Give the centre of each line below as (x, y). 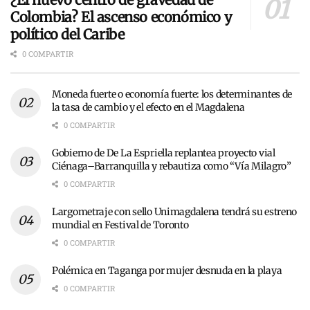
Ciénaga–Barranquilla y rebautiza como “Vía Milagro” (172, 166)
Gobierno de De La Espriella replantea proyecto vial (164, 153)
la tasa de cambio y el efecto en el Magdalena (148, 107)
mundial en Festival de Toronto (120, 225)
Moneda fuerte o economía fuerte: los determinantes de (172, 94)
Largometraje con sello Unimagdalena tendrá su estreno (175, 211)
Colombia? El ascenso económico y (121, 17)
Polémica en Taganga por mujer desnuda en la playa (167, 270)
